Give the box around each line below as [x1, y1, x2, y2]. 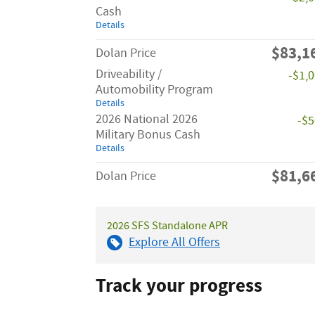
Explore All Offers [129, 233, 220, 251]
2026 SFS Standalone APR [107, 218, 228, 233]
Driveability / [96, 65, 162, 83]
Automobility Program [96, 81, 213, 98]
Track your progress [96, 273, 262, 299]
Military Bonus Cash [96, 126, 200, 143]
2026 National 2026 [96, 110, 198, 128]
